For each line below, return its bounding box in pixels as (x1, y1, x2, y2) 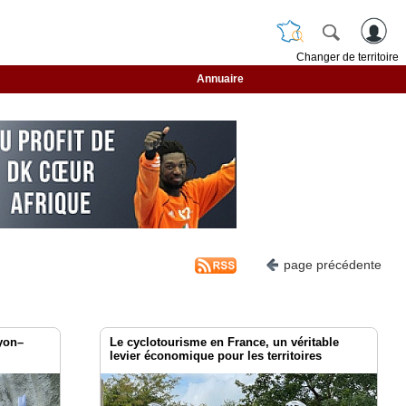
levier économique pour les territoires (110, 349, 323, 363)
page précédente (284, 257, 382, 273)
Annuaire (196, 72, 244, 85)
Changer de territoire (296, 51, 399, 63)
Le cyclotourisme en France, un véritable (110, 335, 340, 350)
